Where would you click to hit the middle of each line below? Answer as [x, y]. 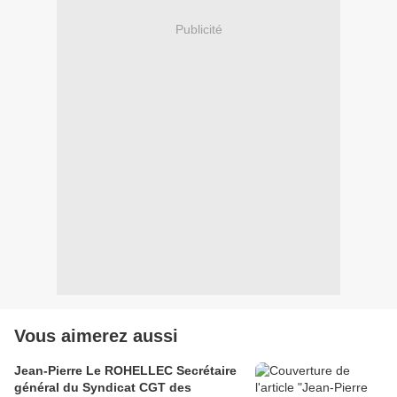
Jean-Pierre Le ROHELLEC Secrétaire [125, 371]
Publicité [198, 29]
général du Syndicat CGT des [103, 388]
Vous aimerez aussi [96, 336]
